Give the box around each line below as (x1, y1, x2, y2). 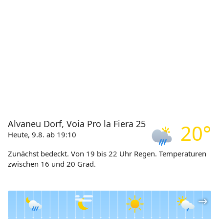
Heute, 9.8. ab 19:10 (8, 130, 76, 140)
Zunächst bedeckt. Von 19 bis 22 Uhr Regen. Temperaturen (8, 148, 206, 158)
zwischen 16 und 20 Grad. (8, 158, 96, 169)
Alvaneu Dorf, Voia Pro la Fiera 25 (8, 118, 146, 130)
